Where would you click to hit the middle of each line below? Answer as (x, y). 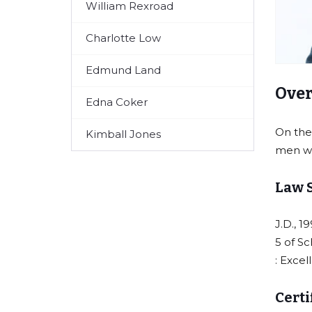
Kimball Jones (123, 134)
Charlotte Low (123, 38)
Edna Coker (117, 102)
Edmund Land (123, 70)
